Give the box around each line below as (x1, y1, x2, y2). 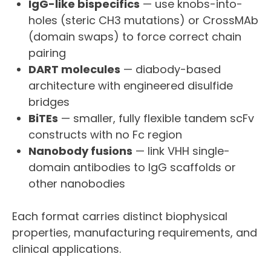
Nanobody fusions (28, 143, 132, 159)
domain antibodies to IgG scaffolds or (28, 160, 236, 175)
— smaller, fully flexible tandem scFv (58, 111, 254, 126)
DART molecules (28, 62, 120, 77)
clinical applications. (12, 241, 121, 257)
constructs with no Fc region (28, 127, 182, 143)
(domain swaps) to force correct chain (28, 29, 241, 45)
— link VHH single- (132, 143, 230, 159)
